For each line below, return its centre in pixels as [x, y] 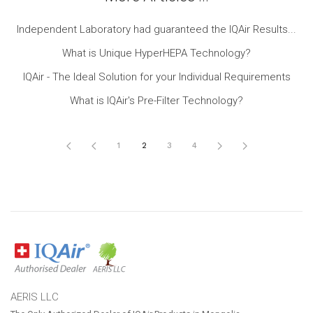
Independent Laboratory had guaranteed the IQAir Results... [156, 29]
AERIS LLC [35, 297]
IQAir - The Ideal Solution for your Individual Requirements [156, 77]
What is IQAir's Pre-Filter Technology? [156, 101]
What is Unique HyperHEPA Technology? [156, 53]
